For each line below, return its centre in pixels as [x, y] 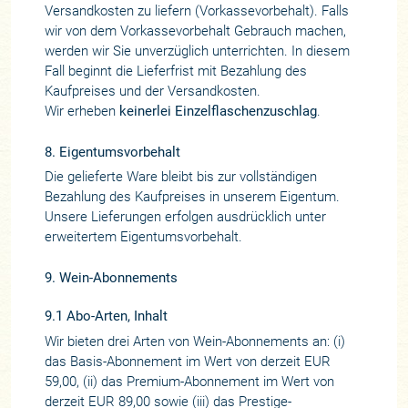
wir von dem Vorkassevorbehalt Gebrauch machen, [195, 31]
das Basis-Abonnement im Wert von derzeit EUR [187, 361]
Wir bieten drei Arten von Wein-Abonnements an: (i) [194, 341]
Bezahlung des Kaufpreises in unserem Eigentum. [192, 197]
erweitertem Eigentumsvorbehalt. [143, 237]
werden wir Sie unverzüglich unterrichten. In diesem [197, 51]
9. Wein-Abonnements [111, 277]
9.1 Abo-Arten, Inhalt [106, 316]
